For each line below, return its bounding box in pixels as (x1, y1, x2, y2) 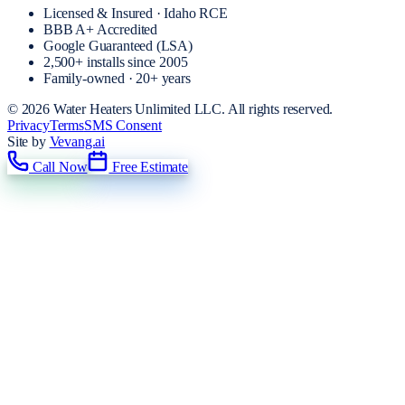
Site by (7, 133, 46, 149)
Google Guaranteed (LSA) (43, 37, 193, 53)
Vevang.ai (49, 133, 106, 149)
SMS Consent (83, 117, 162, 133)
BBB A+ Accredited (43, 21, 158, 37)
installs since (82, 53, 160, 70)
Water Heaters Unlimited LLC (52, 100, 222, 117)
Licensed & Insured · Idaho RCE (43, 5, 228, 21)
